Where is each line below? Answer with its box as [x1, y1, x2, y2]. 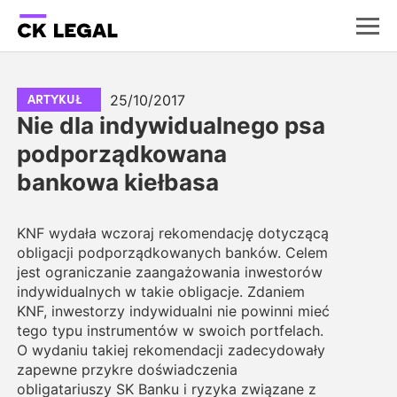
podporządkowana [16, 140, 227, 167]
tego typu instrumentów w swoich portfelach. [16, 322, 323, 339]
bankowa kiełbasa [16, 168, 219, 196]
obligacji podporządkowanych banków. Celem [16, 244, 328, 261]
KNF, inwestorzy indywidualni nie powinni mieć [16, 302, 330, 320]
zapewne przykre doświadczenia [16, 361, 237, 378]
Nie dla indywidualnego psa [16, 112, 325, 139]
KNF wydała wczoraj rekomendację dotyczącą [16, 224, 329, 242]
